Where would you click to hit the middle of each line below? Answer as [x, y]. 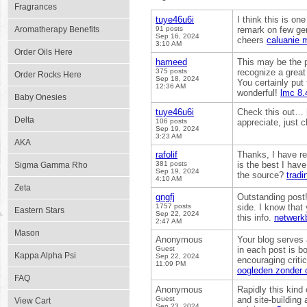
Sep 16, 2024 [177, 36]
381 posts [171, 163]
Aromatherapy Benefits [57, 29]
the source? [262, 175]
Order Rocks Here [48, 75]
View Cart [33, 301]
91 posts [169, 28]
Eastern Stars [39, 210]
